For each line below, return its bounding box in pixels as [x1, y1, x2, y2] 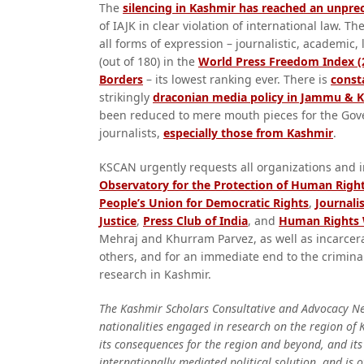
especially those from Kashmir [163, 125, 333, 141]
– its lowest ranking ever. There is [143, 71, 331, 87]
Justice [99, 213, 136, 228]
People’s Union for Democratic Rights [99, 195, 309, 210]
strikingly [99, 89, 153, 105]
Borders [99, 71, 143, 87]
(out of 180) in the [99, 54, 198, 69]
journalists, [99, 125, 163, 141]
